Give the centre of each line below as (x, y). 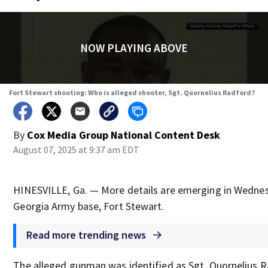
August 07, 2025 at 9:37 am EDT (77, 150)
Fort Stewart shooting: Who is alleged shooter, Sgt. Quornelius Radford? (132, 92)
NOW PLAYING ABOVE (134, 48)
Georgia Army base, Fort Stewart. (89, 206)
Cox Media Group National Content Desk (124, 135)
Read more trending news (88, 234)
